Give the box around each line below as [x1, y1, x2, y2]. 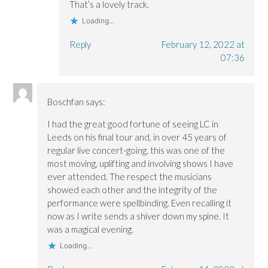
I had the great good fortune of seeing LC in [47, 118, 219, 129]
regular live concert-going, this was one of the [47, 144, 226, 156]
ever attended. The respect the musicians [47, 170, 212, 182]
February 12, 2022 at [161, 38, 245, 50]
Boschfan [47, 96, 84, 107]
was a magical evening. [47, 223, 134, 234]
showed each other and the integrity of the [47, 184, 218, 195]
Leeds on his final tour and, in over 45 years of [47, 131, 227, 142]
